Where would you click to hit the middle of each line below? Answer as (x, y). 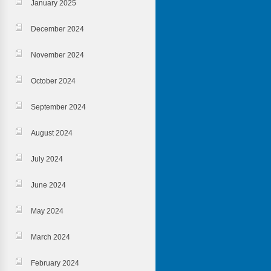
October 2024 (53, 81)
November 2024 (57, 55)
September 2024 (58, 107)
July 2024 (47, 159)
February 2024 (55, 263)
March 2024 (50, 237)
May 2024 (47, 211)
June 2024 (48, 185)
